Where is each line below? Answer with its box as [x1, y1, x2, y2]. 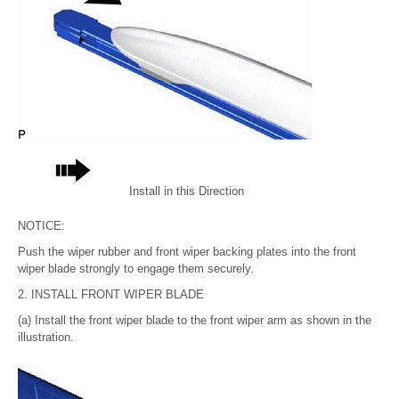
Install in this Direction [129, 183, 244, 198]
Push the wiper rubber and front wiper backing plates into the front [18, 244, 356, 258]
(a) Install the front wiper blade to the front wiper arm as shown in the [18, 313, 371, 327]
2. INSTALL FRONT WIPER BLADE [18, 287, 204, 301]
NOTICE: [18, 218, 65, 232]
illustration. [18, 330, 74, 344]
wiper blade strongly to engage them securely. [18, 261, 254, 275]
